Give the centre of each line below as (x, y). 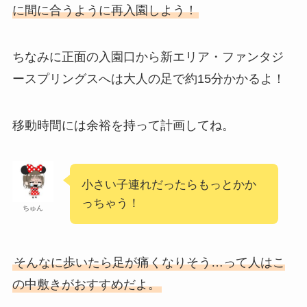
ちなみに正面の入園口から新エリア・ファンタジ (148, 57)
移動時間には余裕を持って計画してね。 (123, 125)
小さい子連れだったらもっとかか (169, 184)
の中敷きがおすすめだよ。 (86, 284)
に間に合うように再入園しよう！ (105, 11)
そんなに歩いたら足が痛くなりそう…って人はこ (149, 262)
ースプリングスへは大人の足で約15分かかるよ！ (148, 79)
